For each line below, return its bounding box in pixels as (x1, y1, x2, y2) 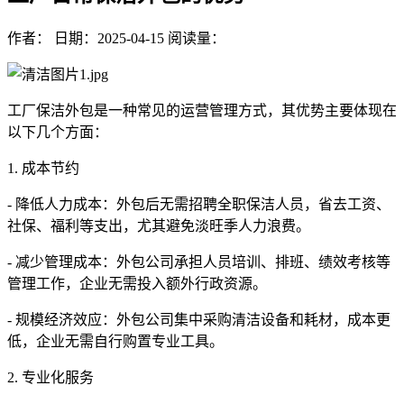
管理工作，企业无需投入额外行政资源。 (7, 276, 267, 292)
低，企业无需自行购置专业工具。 (7, 334, 224, 350)
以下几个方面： (7, 124, 108, 141)
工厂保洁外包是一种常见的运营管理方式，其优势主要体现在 (7, 103, 397, 119)
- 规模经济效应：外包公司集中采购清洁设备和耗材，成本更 (7, 312, 390, 328)
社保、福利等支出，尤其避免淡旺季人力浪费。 (7, 218, 310, 234)
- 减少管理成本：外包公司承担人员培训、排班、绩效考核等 (7, 254, 390, 271)
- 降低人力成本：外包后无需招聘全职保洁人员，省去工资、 (7, 197, 390, 213)
